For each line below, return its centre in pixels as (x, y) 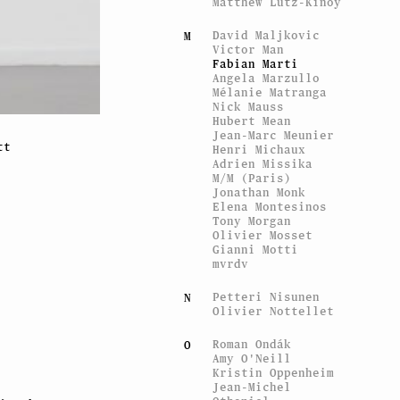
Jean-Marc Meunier (274, 135)
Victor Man (249, 49)
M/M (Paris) (252, 178)
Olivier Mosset (263, 235)
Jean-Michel (252, 387)
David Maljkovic (267, 35)
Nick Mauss (249, 106)
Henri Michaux (259, 149)
